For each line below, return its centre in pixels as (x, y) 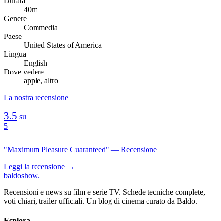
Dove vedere (24, 72)
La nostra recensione (36, 97)
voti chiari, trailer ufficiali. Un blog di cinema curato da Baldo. (101, 201)
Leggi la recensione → (39, 166)
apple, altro (41, 80)
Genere (15, 18)
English (36, 63)
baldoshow (21, 175)
